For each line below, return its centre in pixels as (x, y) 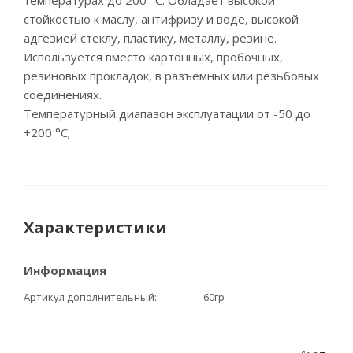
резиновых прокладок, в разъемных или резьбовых (171, 76)
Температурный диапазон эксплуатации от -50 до (167, 113)
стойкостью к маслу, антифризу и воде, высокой (161, 19)
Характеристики (95, 227)
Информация (65, 270)
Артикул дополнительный (89, 297)
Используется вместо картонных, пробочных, (153, 57)
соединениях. (63, 95)
